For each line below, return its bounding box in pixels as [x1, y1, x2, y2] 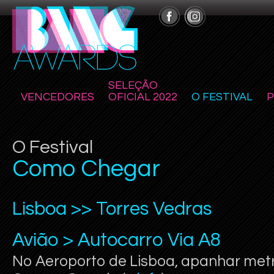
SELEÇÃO [108, 80, 158, 91]
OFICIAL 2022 [108, 91, 177, 103]
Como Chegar [12, 157, 160, 181]
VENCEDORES [21, 91, 94, 103]
